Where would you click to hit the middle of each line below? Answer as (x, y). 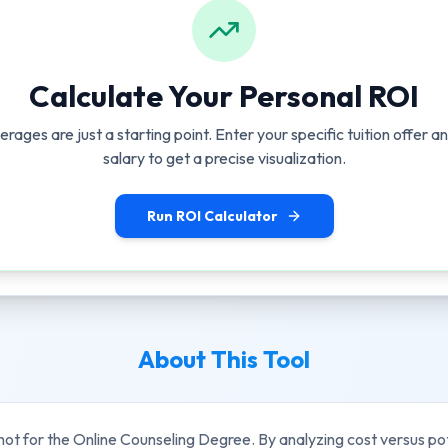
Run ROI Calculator (212, 216)
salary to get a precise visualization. (224, 158)
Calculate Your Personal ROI (224, 96)
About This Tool (224, 359)
